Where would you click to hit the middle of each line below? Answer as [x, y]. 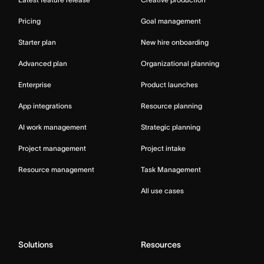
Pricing [29, 21]
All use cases [162, 191]
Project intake [163, 148]
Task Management [171, 170]
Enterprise [35, 85]
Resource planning [171, 106]
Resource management [56, 170]
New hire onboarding [175, 42]
